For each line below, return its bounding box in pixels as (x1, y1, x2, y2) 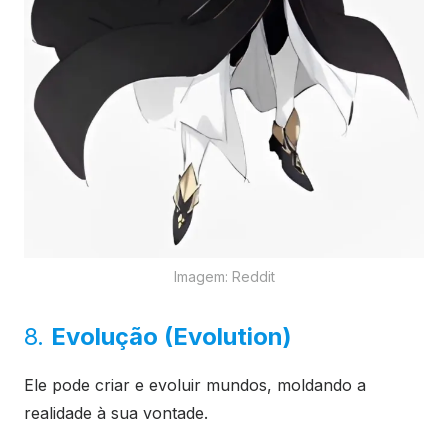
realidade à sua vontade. (24, 403, 208, 424)
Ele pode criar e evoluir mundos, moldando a (24, 375, 366, 396)
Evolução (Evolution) (51, 322, 292, 352)
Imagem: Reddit (173, 268, 275, 286)
